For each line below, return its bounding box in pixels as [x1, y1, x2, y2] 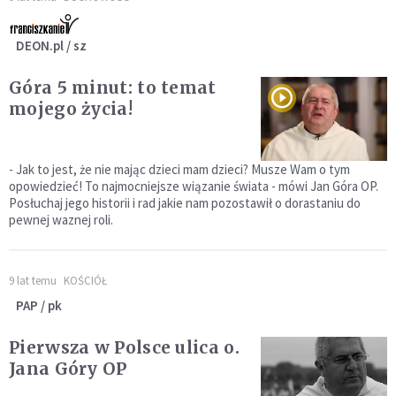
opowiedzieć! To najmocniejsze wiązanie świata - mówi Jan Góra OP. [9, 178, 378, 195]
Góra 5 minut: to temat [9, 77, 217, 99]
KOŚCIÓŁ [64, 273, 107, 289]
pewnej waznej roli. [9, 211, 113, 229]
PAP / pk [16, 297, 62, 315]
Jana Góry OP [9, 358, 127, 380]
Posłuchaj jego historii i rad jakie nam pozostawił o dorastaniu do [9, 194, 361, 212]
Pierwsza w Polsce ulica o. [9, 337, 240, 359]
